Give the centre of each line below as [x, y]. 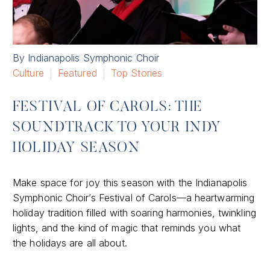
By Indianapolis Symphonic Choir [86, 58]
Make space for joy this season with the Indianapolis [130, 182]
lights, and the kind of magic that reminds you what [127, 228]
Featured [77, 73]
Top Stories [137, 73]
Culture [28, 73]
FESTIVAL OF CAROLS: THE [108, 108]
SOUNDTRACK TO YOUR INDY [117, 128]
